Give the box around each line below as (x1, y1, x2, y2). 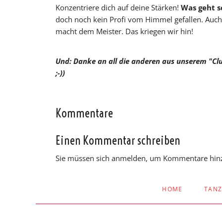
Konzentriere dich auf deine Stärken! (55, 2, 181, 13)
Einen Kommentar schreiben (55, 133, 180, 148)
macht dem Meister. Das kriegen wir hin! (55, 26, 193, 37)
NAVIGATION (152, 179, 194, 188)
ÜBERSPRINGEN (152, 188, 203, 197)
